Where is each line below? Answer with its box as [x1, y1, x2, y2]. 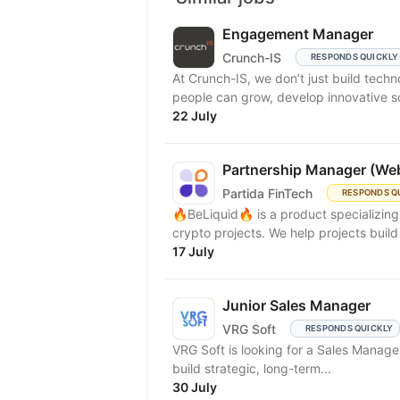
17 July [172, 244, 214, 259]
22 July [172, 108, 217, 123]
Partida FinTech [222, 185, 312, 201]
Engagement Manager [222, 25, 373, 43]
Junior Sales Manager [222, 296, 371, 314]
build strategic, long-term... [172, 361, 331, 376]
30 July [172, 379, 217, 395]
